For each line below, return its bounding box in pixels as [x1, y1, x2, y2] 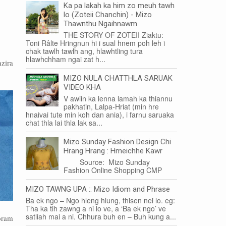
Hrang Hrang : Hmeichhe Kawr [64, 146, 162, 155]
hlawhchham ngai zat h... [26, 54, 105, 64]
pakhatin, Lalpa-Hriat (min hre [64, 101, 159, 111]
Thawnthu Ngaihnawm [64, 19, 137, 28]
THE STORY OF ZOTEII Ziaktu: [64, 30, 163, 40]
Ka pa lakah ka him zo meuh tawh [64, 1, 175, 10]
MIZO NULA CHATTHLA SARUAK [64, 74, 173, 83]
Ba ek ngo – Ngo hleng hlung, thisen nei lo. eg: [26, 195, 175, 205]
